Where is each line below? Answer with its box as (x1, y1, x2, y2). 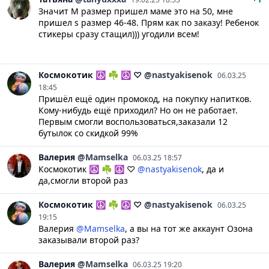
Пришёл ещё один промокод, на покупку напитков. (38, 92, 252, 104)
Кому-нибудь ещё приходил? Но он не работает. (38, 104, 238, 116)
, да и (202, 163, 224, 175)
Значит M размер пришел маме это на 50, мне (38, 5, 233, 17)
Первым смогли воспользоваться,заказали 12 (38, 115, 228, 127)
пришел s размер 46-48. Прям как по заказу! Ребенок (38, 16, 259, 28)
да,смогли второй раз (38, 174, 128, 186)
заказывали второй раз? (38, 234, 139, 246)
